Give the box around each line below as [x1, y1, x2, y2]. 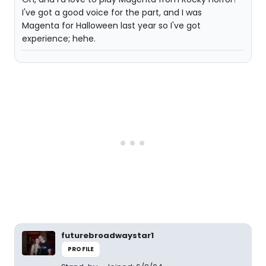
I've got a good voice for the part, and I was [22, 7, 202, 18]
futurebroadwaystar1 [61, 230, 154, 241]
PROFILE [68, 245, 94, 254]
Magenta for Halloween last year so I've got [22, 20, 201, 31]
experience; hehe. [22, 33, 96, 45]
